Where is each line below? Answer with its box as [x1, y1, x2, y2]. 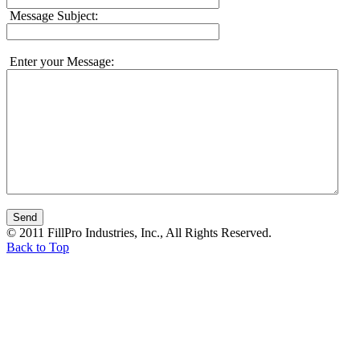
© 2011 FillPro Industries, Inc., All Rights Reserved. [6, 226, 272, 240]
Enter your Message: [6, 55, 114, 69]
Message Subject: [6, 9, 98, 23]
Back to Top [6, 240, 69, 255]
